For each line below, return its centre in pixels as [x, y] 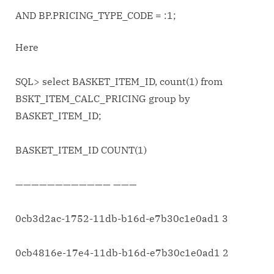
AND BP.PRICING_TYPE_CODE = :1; [96, 16]
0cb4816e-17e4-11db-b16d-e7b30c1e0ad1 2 [122, 253]
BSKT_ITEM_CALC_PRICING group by [103, 99]
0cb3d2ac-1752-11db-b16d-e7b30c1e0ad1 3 [122, 219]
